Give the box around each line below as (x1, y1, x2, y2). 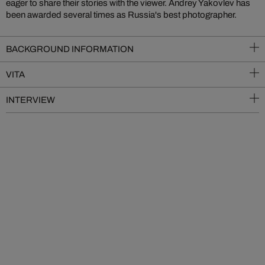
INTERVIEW (6, 95, 55, 105)
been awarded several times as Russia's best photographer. (6, 10, 237, 20)
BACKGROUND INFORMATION (6, 44, 134, 54)
